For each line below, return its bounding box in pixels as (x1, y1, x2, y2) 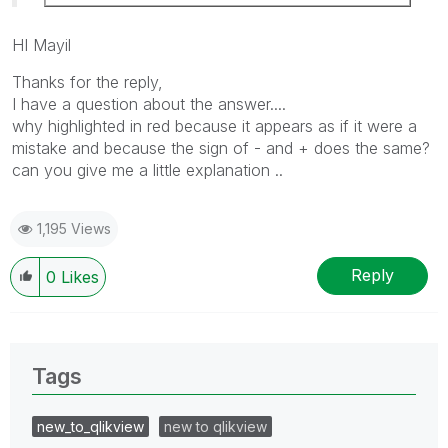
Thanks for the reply (12, 71, 158, 92)
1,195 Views (37, 219, 111, 237)
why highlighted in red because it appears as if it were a (12, 115, 417, 136)
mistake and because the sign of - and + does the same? (12, 137, 430, 158)
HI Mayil (12, 34, 71, 55)
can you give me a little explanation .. (12, 159, 283, 180)
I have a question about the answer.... (12, 93, 286, 114)
